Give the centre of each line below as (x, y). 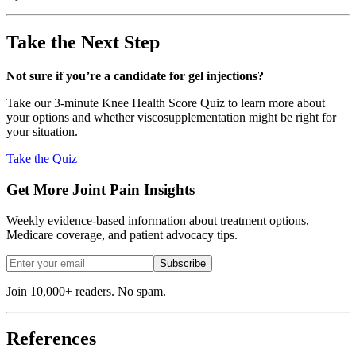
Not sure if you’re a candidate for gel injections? (135, 76)
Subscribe (183, 263)
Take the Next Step (83, 43)
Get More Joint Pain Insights (101, 189)
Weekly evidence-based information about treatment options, (158, 220)
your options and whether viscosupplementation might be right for (171, 118)
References (51, 339)
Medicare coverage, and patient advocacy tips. (122, 234)
